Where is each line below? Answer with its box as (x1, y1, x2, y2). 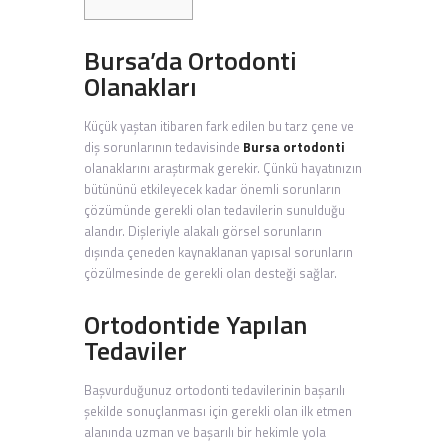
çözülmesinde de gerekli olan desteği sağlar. (84, 263, 337, 284)
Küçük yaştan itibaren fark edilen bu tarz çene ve (84, 116, 354, 137)
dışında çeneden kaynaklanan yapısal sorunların (84, 242, 353, 263)
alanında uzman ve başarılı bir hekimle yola (84, 422, 326, 443)
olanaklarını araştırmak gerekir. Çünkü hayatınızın (84, 158, 362, 179)
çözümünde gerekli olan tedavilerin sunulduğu (84, 200, 345, 221)
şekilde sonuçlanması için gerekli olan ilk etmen (84, 401, 352, 422)
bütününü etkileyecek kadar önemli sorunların (84, 179, 341, 200)
